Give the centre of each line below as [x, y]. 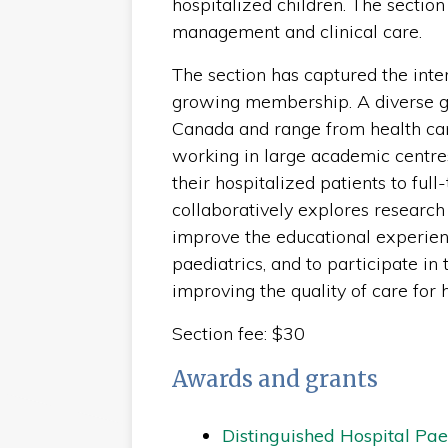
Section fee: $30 [238, 333]
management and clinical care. [296, 31]
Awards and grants [274, 378]
